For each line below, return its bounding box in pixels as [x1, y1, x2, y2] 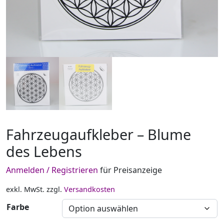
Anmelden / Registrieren [6, 164, 98, 175]
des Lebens [6, 141, 82, 161]
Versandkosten [64, 184, 115, 194]
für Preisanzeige [98, 164, 162, 175]
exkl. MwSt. [6, 184, 44, 194]
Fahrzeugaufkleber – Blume [6, 124, 191, 144]
